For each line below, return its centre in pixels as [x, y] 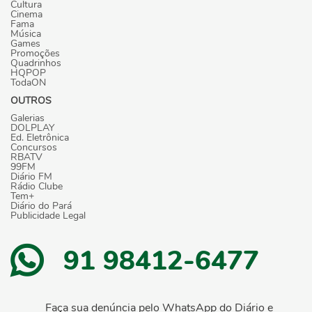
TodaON [28, 82]
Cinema [26, 14]
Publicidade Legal [48, 216]
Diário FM [31, 177]
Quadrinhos [36, 63]
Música [26, 33]
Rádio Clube [37, 187]
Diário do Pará [41, 206]
